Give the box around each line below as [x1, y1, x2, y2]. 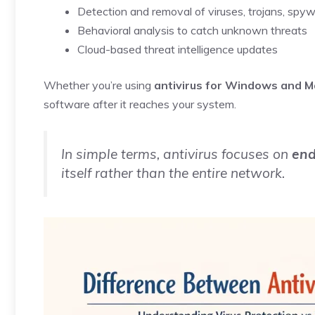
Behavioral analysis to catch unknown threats [77, 23, 307, 37]
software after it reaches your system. [44, 97, 236, 111]
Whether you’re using [44, 78, 154, 92]
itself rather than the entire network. [61, 165, 285, 181]
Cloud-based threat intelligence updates [77, 42, 278, 56]
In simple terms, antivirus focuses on [61, 146, 292, 162]
